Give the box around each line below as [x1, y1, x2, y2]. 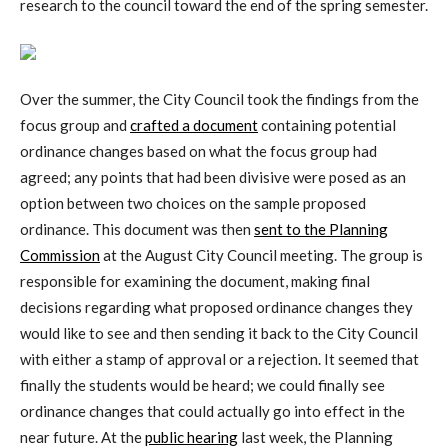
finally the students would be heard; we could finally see [20, 376, 385, 395]
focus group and [20, 116, 130, 135]
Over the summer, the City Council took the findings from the [20, 90, 419, 109]
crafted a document [130, 116, 258, 135]
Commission [20, 246, 100, 265]
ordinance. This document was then [20, 220, 254, 239]
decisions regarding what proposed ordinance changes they [20, 298, 413, 317]
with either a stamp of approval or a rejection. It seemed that [20, 350, 419, 369]
